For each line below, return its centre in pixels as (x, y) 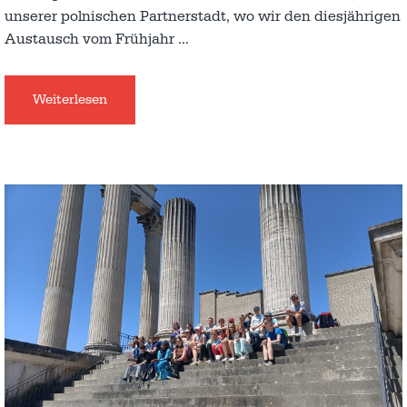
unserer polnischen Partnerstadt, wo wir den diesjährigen (203, 16)
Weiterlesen (70, 99)
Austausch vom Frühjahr (91, 39)
